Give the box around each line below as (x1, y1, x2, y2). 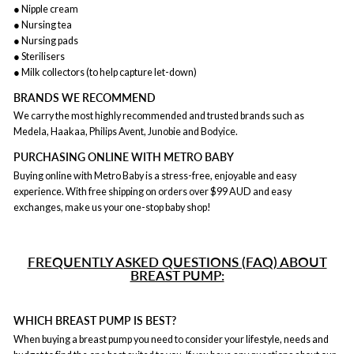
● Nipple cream (13, 2, 78, 15)
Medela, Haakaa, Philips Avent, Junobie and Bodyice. (13, 126, 238, 137)
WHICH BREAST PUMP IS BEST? (13, 314, 176, 327)
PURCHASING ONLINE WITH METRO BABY (13, 150, 234, 164)
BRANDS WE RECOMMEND (13, 90, 156, 104)
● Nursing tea (13, 18, 72, 31)
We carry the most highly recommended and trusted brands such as (13, 110, 304, 122)
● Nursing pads (13, 34, 78, 47)
